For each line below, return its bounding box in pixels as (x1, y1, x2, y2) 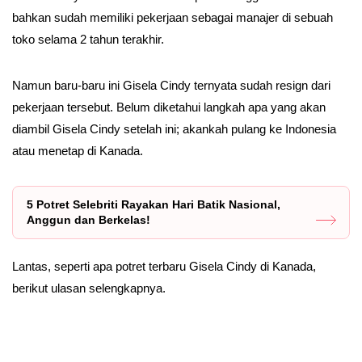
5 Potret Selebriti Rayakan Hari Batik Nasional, (27, 198, 280, 211)
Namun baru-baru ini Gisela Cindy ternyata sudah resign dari (12, 78, 330, 92)
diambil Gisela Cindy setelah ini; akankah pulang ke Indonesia (12, 122, 336, 136)
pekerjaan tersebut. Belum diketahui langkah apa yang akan (12, 100, 326, 114)
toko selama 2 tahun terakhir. (12, 32, 167, 46)
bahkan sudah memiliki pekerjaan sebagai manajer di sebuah (12, 11, 333, 24)
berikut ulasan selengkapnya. (12, 281, 166, 295)
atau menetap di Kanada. (12, 144, 143, 158)
